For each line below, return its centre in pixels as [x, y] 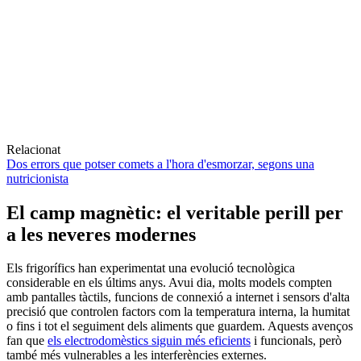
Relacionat [33, 149]
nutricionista [37, 178]
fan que [27, 341]
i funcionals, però [296, 341]
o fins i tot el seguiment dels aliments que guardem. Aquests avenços [180, 326]
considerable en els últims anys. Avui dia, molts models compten [169, 283]
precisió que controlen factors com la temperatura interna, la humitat [178, 312]
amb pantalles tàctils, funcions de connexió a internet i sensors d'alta [178, 297]
